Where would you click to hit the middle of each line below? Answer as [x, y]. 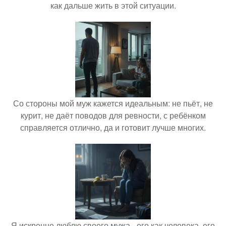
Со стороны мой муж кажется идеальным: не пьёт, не [113, 103]
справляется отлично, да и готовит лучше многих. [113, 128]
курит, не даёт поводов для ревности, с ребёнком [113, 116]
